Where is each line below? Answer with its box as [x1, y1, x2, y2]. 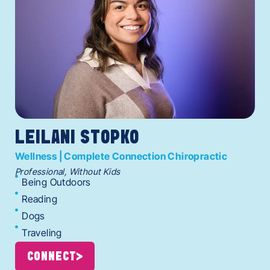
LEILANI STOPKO [15, 128, 139, 147]
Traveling [22, 226, 62, 239]
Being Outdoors [22, 175, 91, 188]
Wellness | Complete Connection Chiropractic [15, 149, 228, 162]
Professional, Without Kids [15, 166, 121, 177]
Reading [22, 192, 58, 205]
